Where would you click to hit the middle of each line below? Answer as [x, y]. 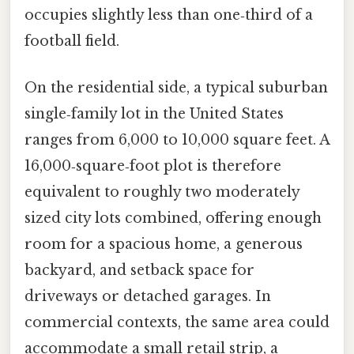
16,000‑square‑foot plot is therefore [153, 166]
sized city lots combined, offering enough [173, 218]
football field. [72, 41]
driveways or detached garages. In [148, 297]
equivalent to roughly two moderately [162, 192]
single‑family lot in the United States [154, 114]
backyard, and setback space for [139, 271]
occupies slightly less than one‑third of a [169, 15]
